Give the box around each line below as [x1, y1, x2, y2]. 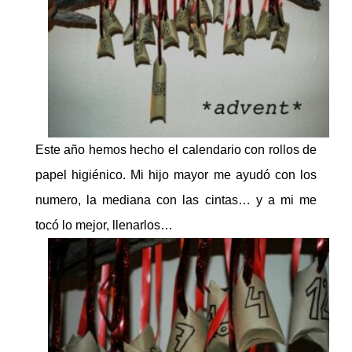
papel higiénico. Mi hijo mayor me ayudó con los [35, 167, 317, 181]
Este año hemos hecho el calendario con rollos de [35, 142, 317, 156]
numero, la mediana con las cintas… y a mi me [35, 192, 317, 207]
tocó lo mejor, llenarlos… [35, 218, 173, 232]
